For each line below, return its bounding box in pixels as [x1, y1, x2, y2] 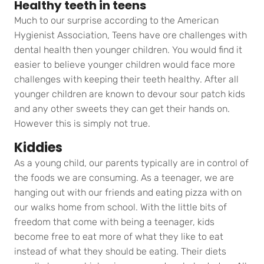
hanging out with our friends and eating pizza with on [14, 187, 242, 199]
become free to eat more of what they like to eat [14, 231, 223, 243]
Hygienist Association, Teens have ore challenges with [14, 29, 247, 41]
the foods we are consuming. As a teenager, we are [14, 172, 234, 184]
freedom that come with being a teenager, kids [14, 216, 214, 228]
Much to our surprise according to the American [14, 15, 219, 27]
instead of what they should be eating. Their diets [14, 246, 226, 258]
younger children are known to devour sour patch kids [14, 88, 245, 100]
